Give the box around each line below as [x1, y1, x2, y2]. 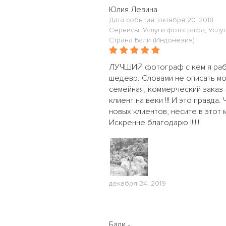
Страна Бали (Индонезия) [109, 36, 195, 44]
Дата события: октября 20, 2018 [109, 16, 213, 24]
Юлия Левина [109, 5, 157, 15]
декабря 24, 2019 [109, 179, 166, 188]
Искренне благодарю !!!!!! [109, 118, 199, 128]
